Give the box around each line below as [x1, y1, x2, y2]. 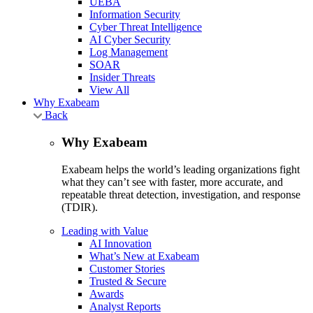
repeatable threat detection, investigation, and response [61, 188, 300, 201]
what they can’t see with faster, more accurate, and [61, 175, 283, 188]
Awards [89, 287, 124, 300]
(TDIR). [61, 201, 98, 213]
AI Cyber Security [89, 34, 170, 46]
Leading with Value [61, 224, 148, 237]
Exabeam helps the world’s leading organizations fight [61, 163, 300, 175]
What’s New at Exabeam [89, 249, 199, 262]
